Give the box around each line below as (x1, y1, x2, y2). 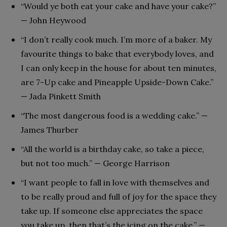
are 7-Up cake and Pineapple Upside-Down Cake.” (21, 77, 213, 88)
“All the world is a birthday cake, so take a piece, (21, 144, 204, 155)
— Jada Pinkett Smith (21, 91, 101, 102)
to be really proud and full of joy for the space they (21, 192, 216, 202)
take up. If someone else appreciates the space (21, 206, 203, 216)
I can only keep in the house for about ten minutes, (21, 63, 216, 73)
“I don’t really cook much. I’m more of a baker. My (21, 34, 212, 45)
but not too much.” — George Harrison (21, 158, 170, 169)
